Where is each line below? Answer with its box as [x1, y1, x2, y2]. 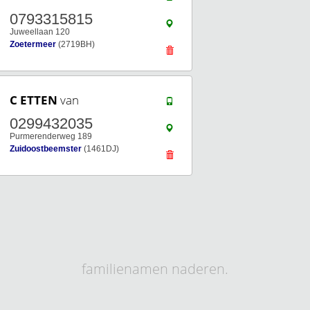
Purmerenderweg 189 [10, 131, 92, 141]
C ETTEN [10, 92, 57, 108]
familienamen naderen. [82, 259, 228, 278]
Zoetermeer [10, 39, 56, 49]
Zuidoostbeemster [10, 144, 82, 154]
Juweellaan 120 [10, 27, 70, 37]
